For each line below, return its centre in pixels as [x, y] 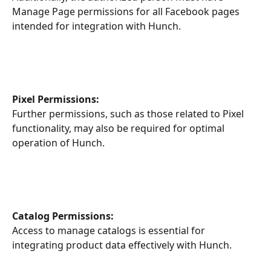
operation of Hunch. [58, 143]
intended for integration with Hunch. [96, 26]
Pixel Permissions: [56, 99]
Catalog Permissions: [63, 216]
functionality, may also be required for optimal [119, 129]
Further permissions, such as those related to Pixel [129, 114]
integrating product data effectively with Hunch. [122, 245]
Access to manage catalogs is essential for [110, 231]
